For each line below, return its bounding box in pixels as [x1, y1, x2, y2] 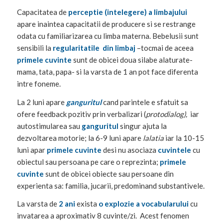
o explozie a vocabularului [98, 199, 189, 209]
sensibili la [16, 43, 53, 52]
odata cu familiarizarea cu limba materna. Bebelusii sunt [16, 31, 199, 40]
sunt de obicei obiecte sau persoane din [43, 169, 174, 178]
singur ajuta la [119, 121, 167, 130]
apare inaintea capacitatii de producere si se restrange [16, 19, 196, 28]
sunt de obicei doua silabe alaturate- [71, 55, 193, 64]
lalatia [142, 133, 164, 142]
